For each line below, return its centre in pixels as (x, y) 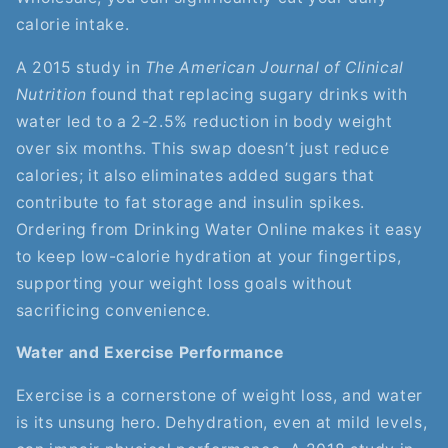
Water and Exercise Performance (149, 353)
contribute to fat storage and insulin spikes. (190, 202)
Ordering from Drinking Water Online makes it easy (219, 229)
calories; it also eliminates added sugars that (195, 175)
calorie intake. (72, 24)
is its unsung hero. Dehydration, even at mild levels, (221, 423)
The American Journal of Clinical (274, 67)
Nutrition (51, 94)
